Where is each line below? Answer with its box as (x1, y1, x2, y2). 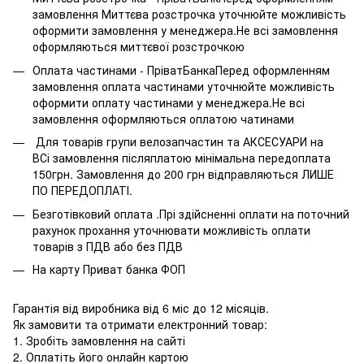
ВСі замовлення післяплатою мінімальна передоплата (32, 149, 331, 167)
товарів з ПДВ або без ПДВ (32, 237, 183, 254)
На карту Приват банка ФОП (32, 260, 185, 277)
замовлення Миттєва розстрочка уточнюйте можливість (32, 6, 346, 23)
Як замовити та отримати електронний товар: (13, 316, 267, 333)
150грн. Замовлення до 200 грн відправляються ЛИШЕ (32, 166, 334, 183)
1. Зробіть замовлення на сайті (13, 332, 185, 349)
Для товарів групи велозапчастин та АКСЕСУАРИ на (32, 133, 323, 150)
